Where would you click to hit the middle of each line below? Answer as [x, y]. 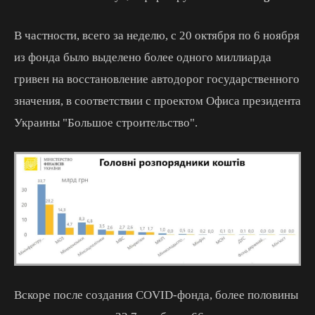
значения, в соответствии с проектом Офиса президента [157, 101]
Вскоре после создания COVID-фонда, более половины [156, 295]
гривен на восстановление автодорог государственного [157, 79]
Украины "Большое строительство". [106, 122]
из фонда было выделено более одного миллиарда [143, 57]
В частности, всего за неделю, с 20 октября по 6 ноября [157, 35]
